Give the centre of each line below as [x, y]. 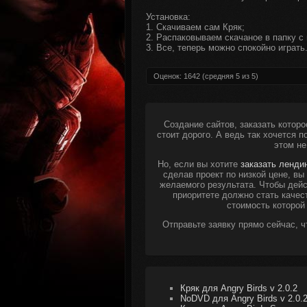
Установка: [168, 17]
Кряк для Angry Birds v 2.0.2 [239, 288]
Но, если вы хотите [199, 164]
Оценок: [169, 76]
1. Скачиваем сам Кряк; [195, 27]
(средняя [218, 76]
